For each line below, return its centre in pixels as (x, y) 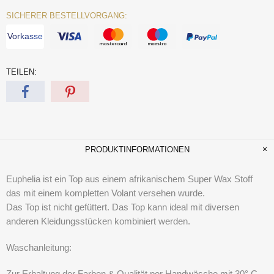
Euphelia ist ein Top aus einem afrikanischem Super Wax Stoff (129, 179)
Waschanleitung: (39, 248)
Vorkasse (25, 36)
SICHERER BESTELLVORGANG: (67, 16)
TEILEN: (21, 72)
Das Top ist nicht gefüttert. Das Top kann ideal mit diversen (123, 207)
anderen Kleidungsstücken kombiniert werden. (98, 221)
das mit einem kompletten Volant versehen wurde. (106, 193)
